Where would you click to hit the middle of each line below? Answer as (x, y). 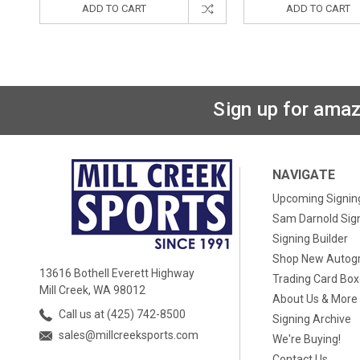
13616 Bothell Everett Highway (117, 273)
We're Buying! (307, 339)
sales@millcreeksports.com (127, 335)
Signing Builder (311, 239)
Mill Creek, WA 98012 (92, 290)
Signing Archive (312, 319)
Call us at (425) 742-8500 (121, 314)
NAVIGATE (304, 175)
